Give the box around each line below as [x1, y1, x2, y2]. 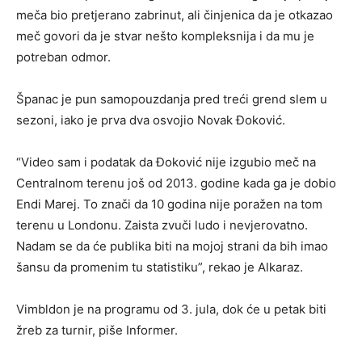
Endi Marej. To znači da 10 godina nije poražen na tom [16, 196, 322, 212]
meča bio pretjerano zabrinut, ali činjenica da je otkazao [16, 6, 333, 23]
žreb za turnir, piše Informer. [16, 322, 178, 338]
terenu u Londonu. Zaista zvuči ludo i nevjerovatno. [16, 217, 308, 233]
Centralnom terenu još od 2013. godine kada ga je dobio [16, 175, 336, 191]
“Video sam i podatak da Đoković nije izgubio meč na [16, 154, 316, 170]
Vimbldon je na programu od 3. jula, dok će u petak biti [16, 301, 326, 317]
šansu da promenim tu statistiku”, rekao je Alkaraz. [16, 259, 303, 275]
